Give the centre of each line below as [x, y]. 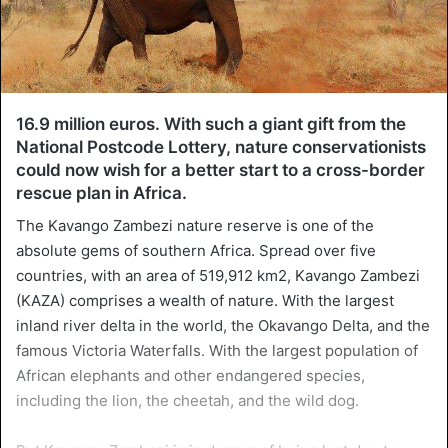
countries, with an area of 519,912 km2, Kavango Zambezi [218, 276]
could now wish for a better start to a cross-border [220, 169]
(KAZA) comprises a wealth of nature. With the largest [205, 301]
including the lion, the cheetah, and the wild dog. [187, 401]
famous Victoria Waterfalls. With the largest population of [217, 351]
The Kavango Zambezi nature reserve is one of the [195, 226]
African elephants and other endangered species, [190, 376]
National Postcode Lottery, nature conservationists [221, 146]
